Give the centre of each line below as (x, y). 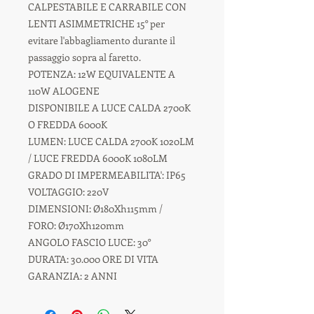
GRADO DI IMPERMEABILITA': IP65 (107, 175)
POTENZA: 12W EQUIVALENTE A (102, 74)
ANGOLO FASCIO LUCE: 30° (89, 242)
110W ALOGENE (64, 90)
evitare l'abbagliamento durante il (102, 40)
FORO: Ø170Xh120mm (76, 225)
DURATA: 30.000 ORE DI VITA (93, 259)
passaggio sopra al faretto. (84, 57)
